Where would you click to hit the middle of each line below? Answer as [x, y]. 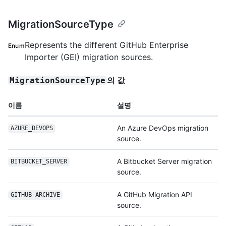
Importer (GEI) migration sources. [89, 57]
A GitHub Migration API [155, 194]
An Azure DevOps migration [163, 128]
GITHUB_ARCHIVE [35, 195]
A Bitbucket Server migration [164, 161]
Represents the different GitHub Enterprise [106, 45]
